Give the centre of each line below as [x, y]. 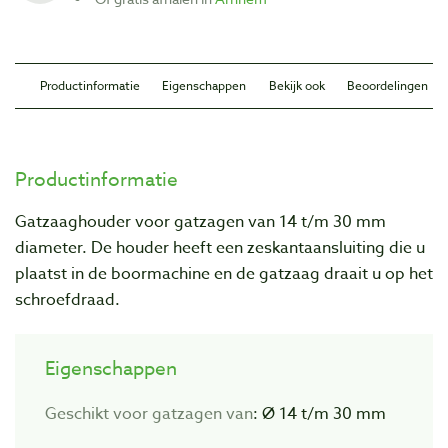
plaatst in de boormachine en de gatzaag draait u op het [224, 274]
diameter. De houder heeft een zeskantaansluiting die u [220, 248]
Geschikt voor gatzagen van [149, 414]
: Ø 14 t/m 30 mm [319, 414]
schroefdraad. [67, 300]
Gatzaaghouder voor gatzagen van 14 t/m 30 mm [200, 222]
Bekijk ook [296, 85]
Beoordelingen [387, 85]
